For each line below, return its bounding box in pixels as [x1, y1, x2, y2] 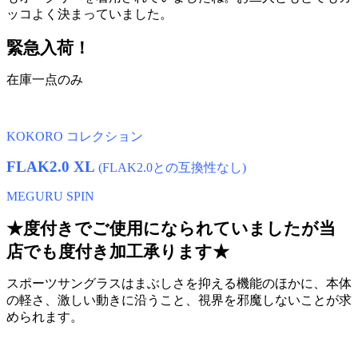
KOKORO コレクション [6, 129, 143, 144]
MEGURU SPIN [6, 189, 94, 204]
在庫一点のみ [6, 73, 83, 87]
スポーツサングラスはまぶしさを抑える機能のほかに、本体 [6, 276, 352, 291]
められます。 [6, 310, 83, 324]
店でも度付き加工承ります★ [6, 242, 229, 262]
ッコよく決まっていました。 [6, 7, 173, 22]
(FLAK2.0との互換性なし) [98, 161, 246, 175]
